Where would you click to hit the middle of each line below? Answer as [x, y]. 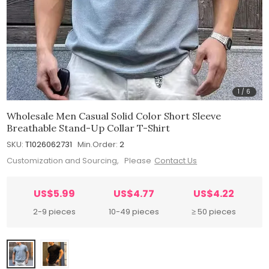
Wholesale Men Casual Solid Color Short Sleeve [114, 116]
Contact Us [176, 161]
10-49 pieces [134, 212]
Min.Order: [98, 144]
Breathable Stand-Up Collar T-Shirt [89, 128]
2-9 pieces [54, 212]
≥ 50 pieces [214, 212]
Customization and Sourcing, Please [79, 161]
